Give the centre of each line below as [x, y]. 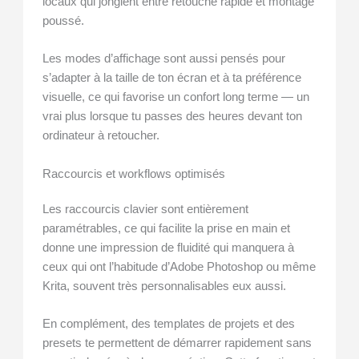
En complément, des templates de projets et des [169, 323]
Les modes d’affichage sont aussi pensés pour [164, 59]
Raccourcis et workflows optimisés [134, 173]
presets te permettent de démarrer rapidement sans [177, 343]
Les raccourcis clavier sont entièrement [146, 209]
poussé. [64, 20]
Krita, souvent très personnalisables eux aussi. [165, 286]
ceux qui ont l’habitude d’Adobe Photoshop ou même [179, 266]
